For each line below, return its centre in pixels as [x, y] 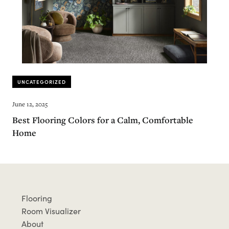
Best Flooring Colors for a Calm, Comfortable [103, 120]
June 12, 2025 [30, 104]
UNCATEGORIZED [42, 82]
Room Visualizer [51, 211]
